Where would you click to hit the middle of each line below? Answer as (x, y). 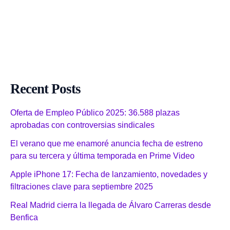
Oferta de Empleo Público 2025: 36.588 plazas (95, 112)
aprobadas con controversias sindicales (82, 125)
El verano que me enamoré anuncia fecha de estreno (107, 143)
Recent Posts (45, 89)
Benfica (24, 217)
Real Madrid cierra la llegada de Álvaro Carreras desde (111, 205)
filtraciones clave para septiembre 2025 (82, 186)
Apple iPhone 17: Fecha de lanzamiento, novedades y (109, 174)
